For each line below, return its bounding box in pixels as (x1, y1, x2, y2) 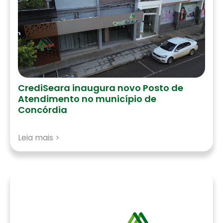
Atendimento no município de (18, 93, 156, 105)
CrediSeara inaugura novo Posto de (18, 82, 183, 94)
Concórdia (18, 104, 67, 116)
